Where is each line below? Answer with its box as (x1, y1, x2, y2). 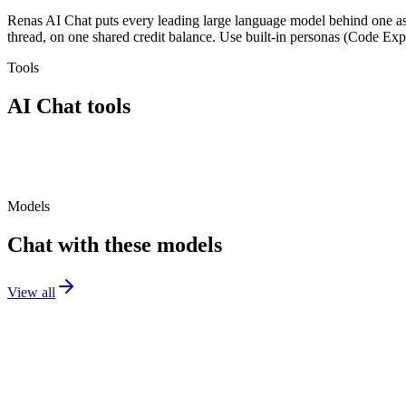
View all (7, 285, 55, 301)
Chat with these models (7, 233, 222, 257)
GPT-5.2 (7, 361, 70, 381)
